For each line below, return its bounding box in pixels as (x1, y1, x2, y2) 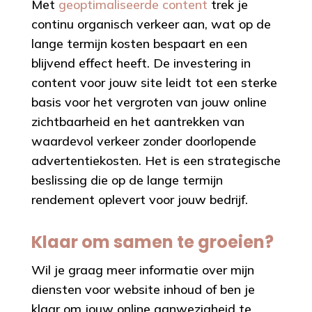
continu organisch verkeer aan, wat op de (31, 15, 271, 32)
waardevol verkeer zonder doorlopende (31, 132, 256, 149)
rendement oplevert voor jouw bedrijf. (31, 191, 248, 208)
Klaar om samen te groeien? (31, 230, 274, 253)
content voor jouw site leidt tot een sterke (31, 74, 277, 91)
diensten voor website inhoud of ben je (31, 281, 255, 297)
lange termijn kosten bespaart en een (31, 35, 247, 52)
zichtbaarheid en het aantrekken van (31, 113, 244, 130)
